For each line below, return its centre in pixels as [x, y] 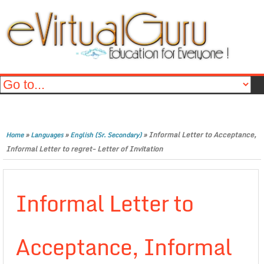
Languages [47, 135]
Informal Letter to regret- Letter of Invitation [84, 149]
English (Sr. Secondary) [106, 135]
